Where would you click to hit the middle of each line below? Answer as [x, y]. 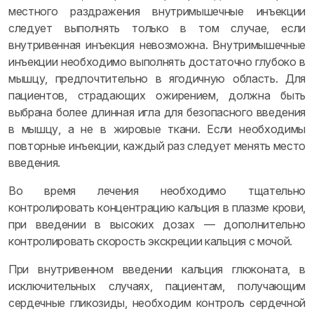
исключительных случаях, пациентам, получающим [157, 286]
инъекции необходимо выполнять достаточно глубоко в [157, 62]
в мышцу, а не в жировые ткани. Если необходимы [157, 129]
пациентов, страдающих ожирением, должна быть [157, 95]
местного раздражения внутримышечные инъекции [157, 11]
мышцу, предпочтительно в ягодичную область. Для [157, 78]
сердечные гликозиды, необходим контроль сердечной [157, 303]
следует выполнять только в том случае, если [157, 28]
